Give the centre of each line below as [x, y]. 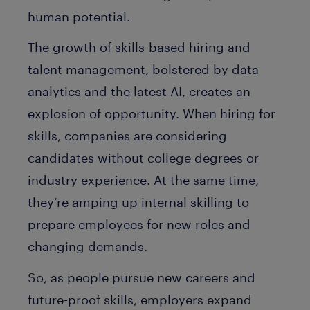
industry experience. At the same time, [143, 180]
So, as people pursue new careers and [142, 277]
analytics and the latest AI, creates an [139, 91]
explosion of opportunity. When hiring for [152, 113]
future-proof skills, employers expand [140, 299]
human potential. [79, 16]
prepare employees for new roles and [139, 224]
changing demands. [88, 246]
